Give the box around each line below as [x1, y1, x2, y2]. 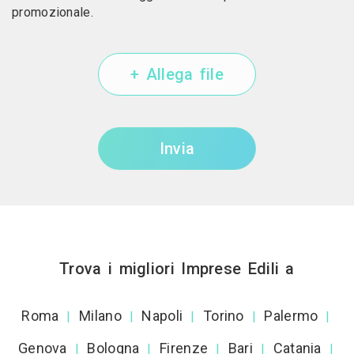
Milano [79, 307, 122, 324]
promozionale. [12, 4, 93, 20]
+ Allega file [130, 64, 224, 84]
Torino [202, 307, 244, 324]
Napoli [141, 307, 183, 324]
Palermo [264, 307, 318, 324]
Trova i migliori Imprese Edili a [59, 258, 295, 278]
